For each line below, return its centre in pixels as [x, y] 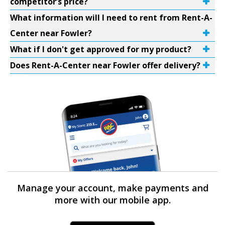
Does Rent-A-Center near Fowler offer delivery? [105, 65]
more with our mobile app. [113, 200]
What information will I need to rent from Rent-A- [111, 18]
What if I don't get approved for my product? [101, 49]
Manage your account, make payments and [113, 188]
